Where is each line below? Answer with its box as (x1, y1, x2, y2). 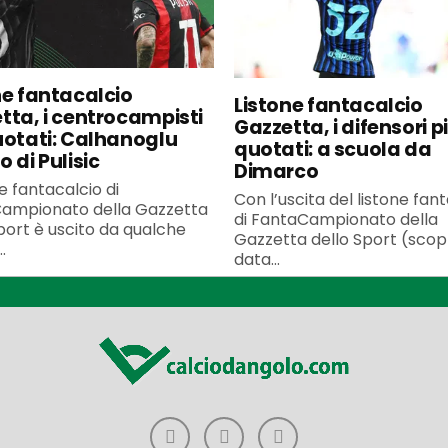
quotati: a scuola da (234, 135, 432, 163)
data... (234, 247, 280, 271)
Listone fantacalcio (234, 91, 423, 119)
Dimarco (234, 157, 319, 185)
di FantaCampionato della (234, 207, 438, 231)
